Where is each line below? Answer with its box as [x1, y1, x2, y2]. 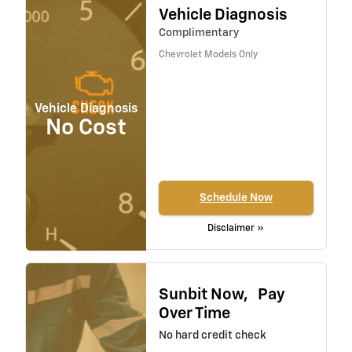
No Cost [46, 116, 126, 139]
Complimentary [158, 27, 239, 39]
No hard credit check [158, 330, 266, 342]
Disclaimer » [207, 223, 265, 233]
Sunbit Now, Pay [158, 287, 285, 303]
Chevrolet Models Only [158, 50, 258, 60]
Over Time [158, 306, 230, 322]
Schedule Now [199, 192, 273, 203]
